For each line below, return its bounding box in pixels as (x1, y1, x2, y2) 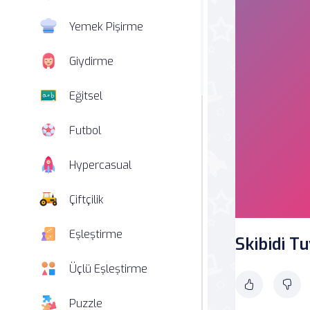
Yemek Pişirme (69, 19, 143, 34)
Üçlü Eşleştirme (69, 261, 147, 276)
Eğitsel (69, 88, 102, 103)
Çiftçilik (69, 192, 104, 207)
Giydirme (69, 53, 113, 69)
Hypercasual (69, 157, 131, 172)
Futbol (69, 122, 101, 138)
